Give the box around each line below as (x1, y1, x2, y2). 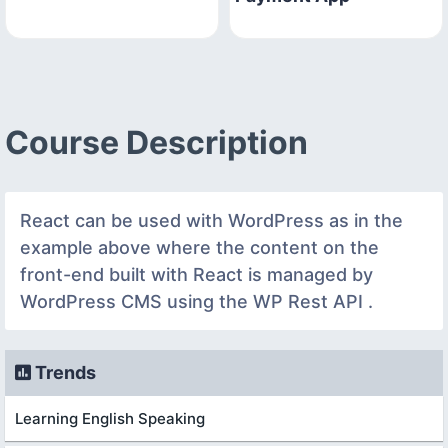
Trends (31, 361, 96, 383)
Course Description (5, 122, 308, 162)
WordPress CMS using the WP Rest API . (20, 290, 373, 312)
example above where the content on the (20, 236, 379, 258)
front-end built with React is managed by (20, 263, 373, 285)
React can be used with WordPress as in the (20, 209, 403, 231)
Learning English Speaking (15, 408, 205, 428)
